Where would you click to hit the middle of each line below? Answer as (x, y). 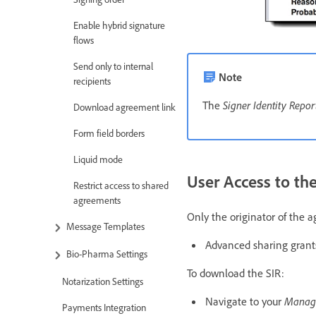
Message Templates (105, 226)
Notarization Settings (103, 281)
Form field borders (109, 133)
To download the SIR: (236, 273)
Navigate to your (245, 301)
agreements (97, 200)
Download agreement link (124, 107)
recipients (92, 80)
